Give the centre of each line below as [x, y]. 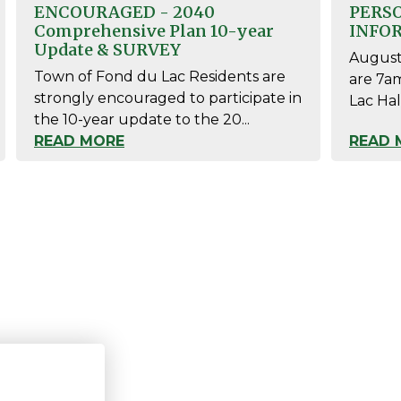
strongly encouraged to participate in [168, 98]
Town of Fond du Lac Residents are [160, 77]
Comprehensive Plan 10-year [154, 31]
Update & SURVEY [107, 50]
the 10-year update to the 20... [142, 119]
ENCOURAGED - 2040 [124, 12]
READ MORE [79, 141]
